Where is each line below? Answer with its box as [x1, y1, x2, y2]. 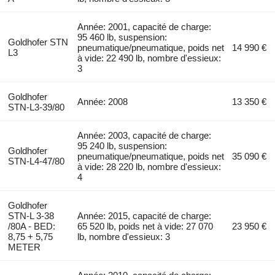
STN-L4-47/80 [7, 155, 64, 166]
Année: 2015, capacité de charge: [77, 210, 212, 221]
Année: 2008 [77, 96, 128, 107]
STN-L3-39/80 [7, 101, 64, 112]
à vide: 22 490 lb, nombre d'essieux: [77, 52, 222, 63]
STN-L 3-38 [7, 210, 54, 221]
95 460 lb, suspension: [77, 31, 168, 42]
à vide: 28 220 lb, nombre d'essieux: [77, 161, 222, 172]
